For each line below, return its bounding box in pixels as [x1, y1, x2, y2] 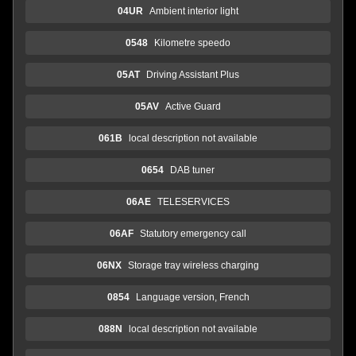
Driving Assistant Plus [146, 68, 239, 80]
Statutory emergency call [140, 227, 246, 239]
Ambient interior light [149, 5, 238, 17]
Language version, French [135, 291, 250, 303]
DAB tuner [170, 164, 215, 176]
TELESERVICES [157, 195, 230, 207]
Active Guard [165, 100, 221, 112]
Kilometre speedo [154, 37, 230, 48]
